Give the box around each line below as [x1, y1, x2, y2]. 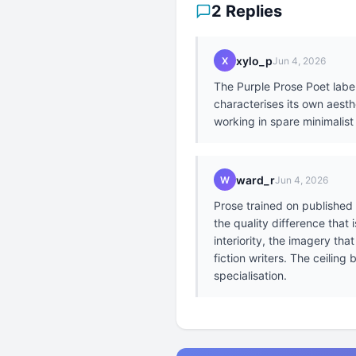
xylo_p [236, 53, 273, 68]
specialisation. [214, 269, 287, 283]
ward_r [236, 172, 275, 187]
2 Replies [211, 2, 282, 21]
